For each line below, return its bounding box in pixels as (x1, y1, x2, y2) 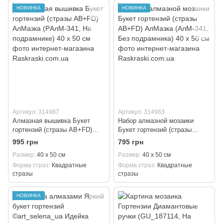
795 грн (118, 138, 143, 146)
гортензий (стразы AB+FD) (12, 126, 92, 133)
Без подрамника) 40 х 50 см (118, 144, 202, 151)
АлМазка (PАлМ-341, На (12, 135, 86, 142)
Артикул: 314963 (118, 109, 165, 115)
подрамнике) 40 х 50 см (12, 144, 84, 151)
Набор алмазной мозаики (118, 117, 194, 124)
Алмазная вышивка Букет (12, 117, 90, 124)
